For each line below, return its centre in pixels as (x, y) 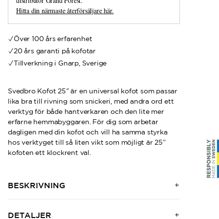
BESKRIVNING (37, 185)
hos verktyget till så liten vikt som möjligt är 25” (87, 142)
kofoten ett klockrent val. (49, 153)
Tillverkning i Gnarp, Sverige (60, 63)
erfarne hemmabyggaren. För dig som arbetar (83, 122)
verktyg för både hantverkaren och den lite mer (86, 111)
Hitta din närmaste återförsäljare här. (65, 11)
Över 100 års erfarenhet (53, 39)
